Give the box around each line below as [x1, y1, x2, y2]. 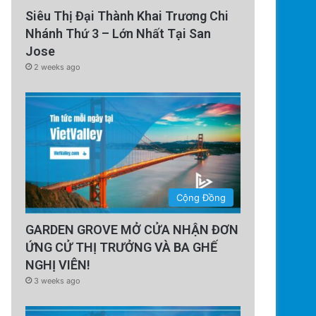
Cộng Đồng [176, 192, 226, 204]
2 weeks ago [34, 62, 81, 73]
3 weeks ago [34, 276, 81, 286]
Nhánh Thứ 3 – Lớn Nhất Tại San [25, 26, 212, 42]
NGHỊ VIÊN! [25, 257, 91, 273]
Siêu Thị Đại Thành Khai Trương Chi [25, 8, 229, 24]
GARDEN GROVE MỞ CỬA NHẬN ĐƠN [25, 222, 239, 238]
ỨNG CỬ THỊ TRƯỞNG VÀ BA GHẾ [25, 240, 218, 255]
